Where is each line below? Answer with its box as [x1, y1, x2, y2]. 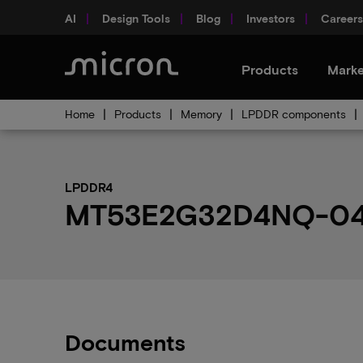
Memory [181, 107, 222, 121]
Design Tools [102, 11, 170, 25]
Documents [65, 328, 186, 356]
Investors [246, 11, 295, 25]
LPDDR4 [65, 180, 113, 194]
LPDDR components [241, 107, 346, 121]
